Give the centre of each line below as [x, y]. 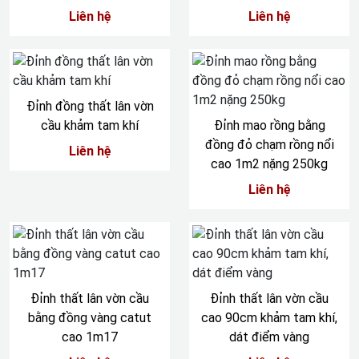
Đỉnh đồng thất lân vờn [90, 106]
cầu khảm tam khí [90, 125]
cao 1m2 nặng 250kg [269, 164]
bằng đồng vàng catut [90, 318]
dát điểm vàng [269, 337]
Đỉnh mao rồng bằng [269, 125]
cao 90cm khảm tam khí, [269, 318]
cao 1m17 [90, 337]
